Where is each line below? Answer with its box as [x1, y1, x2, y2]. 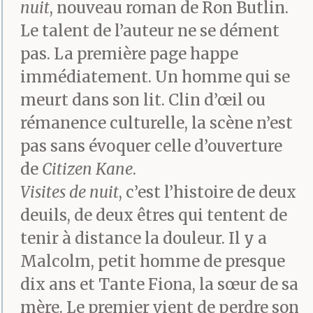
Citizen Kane [42, 159, 133, 180]
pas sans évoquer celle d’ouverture [20, 136, 282, 156]
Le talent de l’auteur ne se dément [20, 21, 279, 41]
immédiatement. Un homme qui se [20, 67, 290, 87]
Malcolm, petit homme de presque [20, 252, 285, 272]
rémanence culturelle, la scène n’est [20, 113, 293, 133]
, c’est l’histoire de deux [119, 182, 296, 203]
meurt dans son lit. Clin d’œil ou [20, 90, 265, 110]
